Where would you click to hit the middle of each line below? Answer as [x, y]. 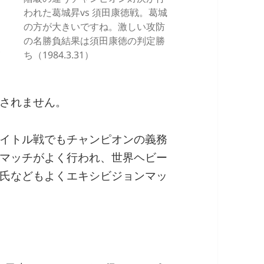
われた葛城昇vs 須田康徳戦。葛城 [95, 13]
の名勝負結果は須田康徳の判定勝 [94, 41]
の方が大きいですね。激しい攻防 [94, 27]
